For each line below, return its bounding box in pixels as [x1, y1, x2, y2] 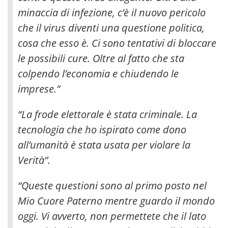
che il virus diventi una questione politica [18, 20, 202, 35]
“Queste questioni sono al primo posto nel [18, 178, 207, 192]
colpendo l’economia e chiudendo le [18, 66, 179, 80]
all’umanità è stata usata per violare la [18, 137, 190, 152]
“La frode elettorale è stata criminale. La [18, 107, 197, 121]
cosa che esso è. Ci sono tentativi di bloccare [18, 36, 216, 50]
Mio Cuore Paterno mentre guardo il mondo [18, 193, 215, 208]
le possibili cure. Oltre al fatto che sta [18, 51, 184, 65]
